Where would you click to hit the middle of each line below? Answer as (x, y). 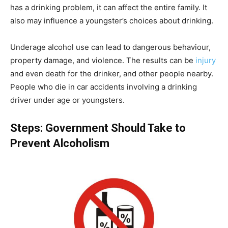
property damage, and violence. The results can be (103, 61)
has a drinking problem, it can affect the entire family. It (109, 8)
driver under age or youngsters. (67, 100)
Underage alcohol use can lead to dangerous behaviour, (110, 47)
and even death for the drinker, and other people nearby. (112, 74)
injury (206, 61)
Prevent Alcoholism (60, 144)
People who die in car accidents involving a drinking (104, 87)
